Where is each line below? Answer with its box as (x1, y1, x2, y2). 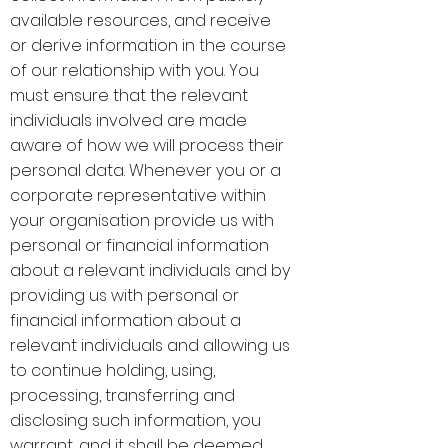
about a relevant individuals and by (10, 259, 290, 282)
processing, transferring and (10, 384, 235, 407)
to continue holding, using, (10, 359, 215, 382)
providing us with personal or (10, 284, 239, 307)
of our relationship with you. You (10, 59, 259, 82)
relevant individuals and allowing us (10, 334, 290, 357)
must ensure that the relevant (10, 84, 248, 107)
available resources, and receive (10, 9, 271, 32)
